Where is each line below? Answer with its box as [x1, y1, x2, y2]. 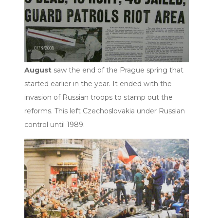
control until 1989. [24, 120, 85, 129]
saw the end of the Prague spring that [52, 66, 183, 75]
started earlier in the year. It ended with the [24, 79, 172, 89]
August [24, 66, 52, 75]
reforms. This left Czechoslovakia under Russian [24, 107, 185, 116]
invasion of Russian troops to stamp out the [24, 93, 173, 102]
